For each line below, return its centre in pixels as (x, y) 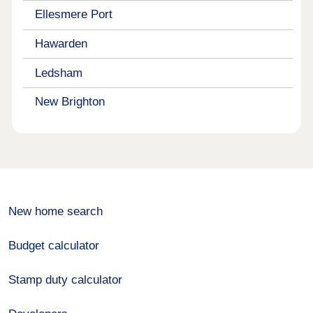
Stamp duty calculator (66, 280)
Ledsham (58, 73)
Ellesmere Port (73, 15)
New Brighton (70, 102)
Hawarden (61, 43)
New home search (56, 212)
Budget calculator (54, 246)
